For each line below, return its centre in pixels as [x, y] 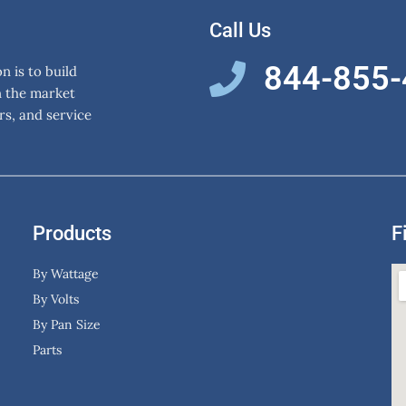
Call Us [240, 31]
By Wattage [65, 274]
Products [72, 234]
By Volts [55, 300]
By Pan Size [66, 325]
